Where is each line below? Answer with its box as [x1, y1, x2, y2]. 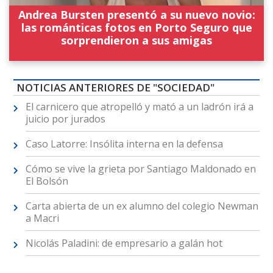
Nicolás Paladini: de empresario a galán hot [25, 236, 222, 250]
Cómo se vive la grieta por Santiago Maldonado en [25, 161, 256, 175]
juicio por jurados [25, 112, 105, 126]
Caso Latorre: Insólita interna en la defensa [25, 136, 223, 151]
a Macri [25, 211, 59, 225]
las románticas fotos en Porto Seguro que [21, 20, 252, 35]
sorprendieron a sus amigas [61, 33, 212, 48]
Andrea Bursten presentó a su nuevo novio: [18, 7, 255, 23]
